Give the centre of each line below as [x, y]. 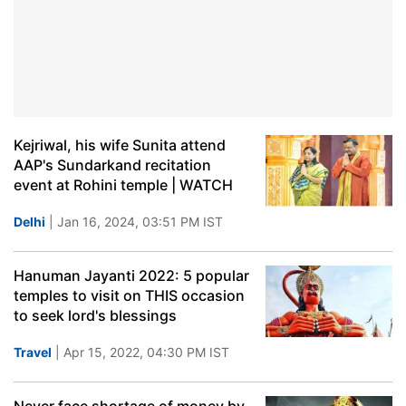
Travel [33, 352]
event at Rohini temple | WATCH [123, 185]
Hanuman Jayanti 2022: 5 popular [131, 275]
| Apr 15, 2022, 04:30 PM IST [140, 352]
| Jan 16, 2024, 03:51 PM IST [134, 222]
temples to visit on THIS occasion [129, 295]
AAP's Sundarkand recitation [112, 165]
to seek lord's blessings [95, 315]
